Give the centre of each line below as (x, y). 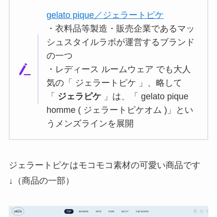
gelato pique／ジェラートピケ (105, 15)
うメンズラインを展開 (90, 123)
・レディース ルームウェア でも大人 (119, 69)
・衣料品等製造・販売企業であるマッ (121, 28)
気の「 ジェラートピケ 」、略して (115, 83)
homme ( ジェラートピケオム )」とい (120, 110)
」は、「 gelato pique (145, 96)
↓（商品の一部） (41, 180)
